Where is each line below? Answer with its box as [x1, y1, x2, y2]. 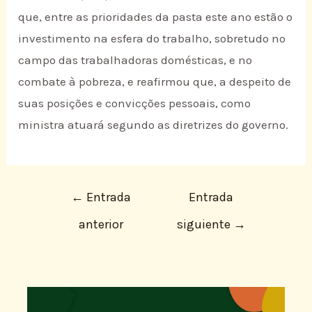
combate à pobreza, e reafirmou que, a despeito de [18, 74, 292, 88]
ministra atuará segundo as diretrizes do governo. [18, 117, 289, 132]
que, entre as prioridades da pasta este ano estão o [18, 9, 293, 24]
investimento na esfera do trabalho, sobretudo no [18, 31, 286, 45]
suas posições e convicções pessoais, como [18, 95, 251, 110]
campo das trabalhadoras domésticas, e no [18, 52, 253, 67]
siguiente [176, 217, 233, 233]
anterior [78, 217, 123, 233]
